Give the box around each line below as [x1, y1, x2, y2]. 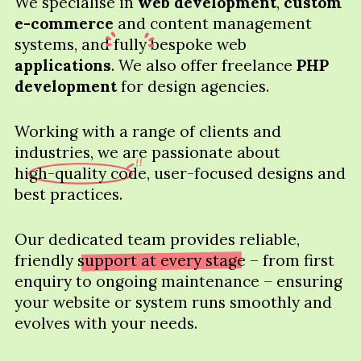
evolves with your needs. [14, 313, 197, 334]
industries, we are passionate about [14, 143, 280, 163]
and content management [113, 14, 312, 34]
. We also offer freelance [110, 56, 297, 76]
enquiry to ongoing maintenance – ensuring [14, 272, 342, 292]
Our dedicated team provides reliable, [14, 230, 300, 250]
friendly [14, 251, 77, 271]
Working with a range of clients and [14, 122, 281, 142]
